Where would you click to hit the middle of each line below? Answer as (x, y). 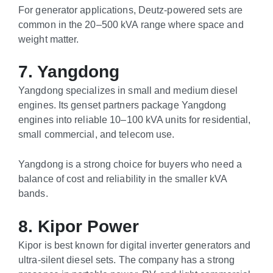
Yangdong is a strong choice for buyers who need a (130, 164)
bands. (33, 193)
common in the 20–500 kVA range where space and (131, 24)
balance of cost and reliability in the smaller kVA (123, 179)
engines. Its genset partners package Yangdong (122, 105)
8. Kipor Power (79, 226)
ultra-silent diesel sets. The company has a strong (127, 259)
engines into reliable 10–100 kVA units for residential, (135, 120)
